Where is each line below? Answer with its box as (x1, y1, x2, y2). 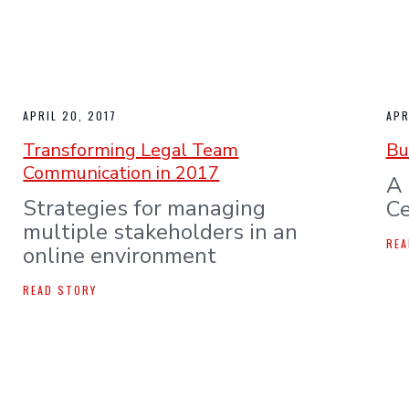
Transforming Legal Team (23, 137, 239, 163)
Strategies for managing (23, 193, 267, 223)
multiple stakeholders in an (23, 216, 299, 246)
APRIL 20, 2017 (23, 107, 118, 123)
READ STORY (23, 282, 98, 299)
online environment (23, 240, 217, 270)
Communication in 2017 (23, 160, 220, 185)
